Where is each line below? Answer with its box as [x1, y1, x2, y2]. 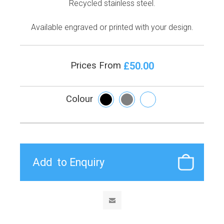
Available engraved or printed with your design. [30, 22, 193, 32]
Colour [65, 93, 93, 105]
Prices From [70, 60, 123, 71]
